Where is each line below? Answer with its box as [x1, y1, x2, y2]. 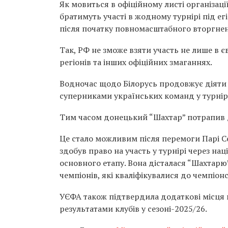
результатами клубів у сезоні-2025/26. [60, 203, 207, 214]
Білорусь [123, 78, 157, 89]
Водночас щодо [60, 78, 123, 89]
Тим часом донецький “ [60, 111, 153, 123]
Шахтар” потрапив [153, 111, 227, 123]
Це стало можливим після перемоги [60, 133, 202, 144]
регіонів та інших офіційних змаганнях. [60, 56, 212, 68]
